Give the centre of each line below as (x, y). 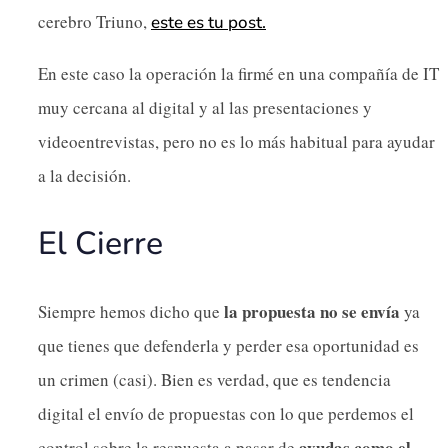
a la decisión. (84, 175)
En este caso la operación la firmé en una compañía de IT (238, 73)
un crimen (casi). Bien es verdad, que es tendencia (214, 379)
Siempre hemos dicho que (131, 311)
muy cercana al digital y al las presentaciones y (205, 107)
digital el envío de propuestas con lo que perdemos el (226, 413)
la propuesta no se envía (312, 311)
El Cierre (100, 243)
